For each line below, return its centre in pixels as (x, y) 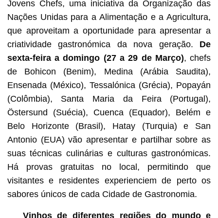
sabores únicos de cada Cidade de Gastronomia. (102, 194)
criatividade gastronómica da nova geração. (103, 44)
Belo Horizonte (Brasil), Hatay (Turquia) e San (109, 126)
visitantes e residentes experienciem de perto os (109, 180)
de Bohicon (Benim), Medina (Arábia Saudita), (109, 71)
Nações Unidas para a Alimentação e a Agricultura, (109, 17)
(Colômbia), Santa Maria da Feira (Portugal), (109, 99)
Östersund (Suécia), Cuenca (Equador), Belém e (109, 112)
